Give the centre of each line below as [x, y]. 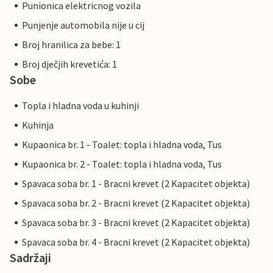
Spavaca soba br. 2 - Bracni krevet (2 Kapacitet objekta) [136, 203]
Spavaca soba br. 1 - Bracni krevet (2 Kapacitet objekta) [136, 184]
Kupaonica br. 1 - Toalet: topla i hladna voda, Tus [122, 145]
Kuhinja [38, 125]
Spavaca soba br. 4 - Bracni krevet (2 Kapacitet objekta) [136, 242]
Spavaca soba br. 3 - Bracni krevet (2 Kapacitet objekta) [136, 223]
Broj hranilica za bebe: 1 [71, 45]
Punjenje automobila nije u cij [83, 25]
